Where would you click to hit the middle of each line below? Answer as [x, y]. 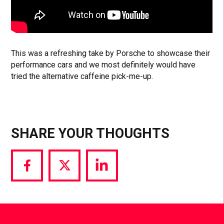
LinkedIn [116, 193]
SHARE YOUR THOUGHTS [90, 134]
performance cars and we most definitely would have [103, 65]
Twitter [76, 193]
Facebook [43, 193]
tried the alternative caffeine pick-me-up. [82, 76]
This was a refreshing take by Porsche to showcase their [111, 53]
